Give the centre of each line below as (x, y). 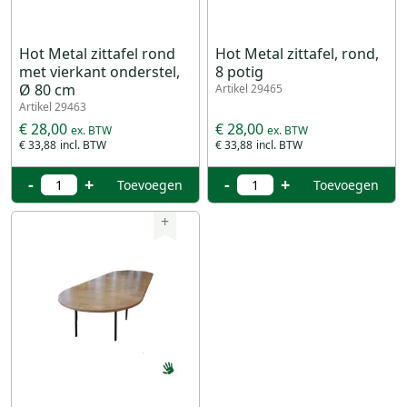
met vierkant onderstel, (99, 71)
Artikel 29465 (249, 88)
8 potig (239, 71)
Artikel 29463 (53, 106)
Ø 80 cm (47, 89)
